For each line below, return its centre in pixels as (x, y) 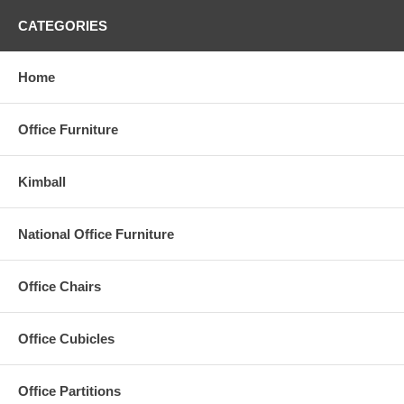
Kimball (42, 181)
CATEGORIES (63, 25)
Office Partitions (69, 390)
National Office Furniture (96, 234)
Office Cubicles (66, 338)
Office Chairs (60, 286)
